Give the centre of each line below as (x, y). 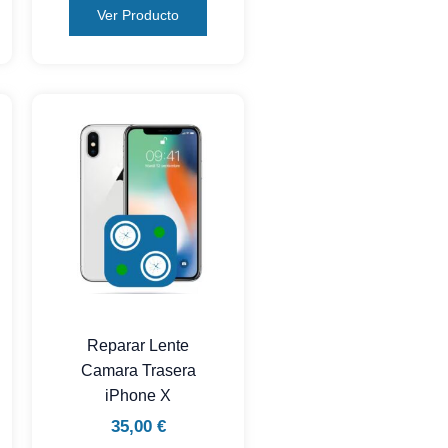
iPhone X (138, 396)
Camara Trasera (138, 371)
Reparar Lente (138, 346)
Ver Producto (138, 14)
